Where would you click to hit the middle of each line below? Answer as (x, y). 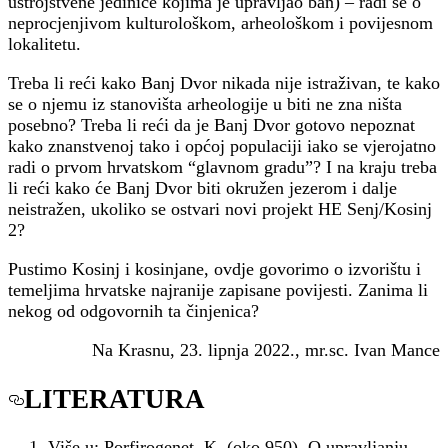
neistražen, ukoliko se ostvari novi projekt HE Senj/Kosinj (220, 209)
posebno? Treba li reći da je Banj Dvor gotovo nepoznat (211, 125)
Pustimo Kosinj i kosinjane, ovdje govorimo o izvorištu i (214, 269)
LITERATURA (114, 398)
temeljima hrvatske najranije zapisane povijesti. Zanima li (218, 290)
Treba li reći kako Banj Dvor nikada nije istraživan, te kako (224, 83)
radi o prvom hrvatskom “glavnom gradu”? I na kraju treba (222, 167)
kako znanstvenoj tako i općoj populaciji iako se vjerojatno (222, 146)
